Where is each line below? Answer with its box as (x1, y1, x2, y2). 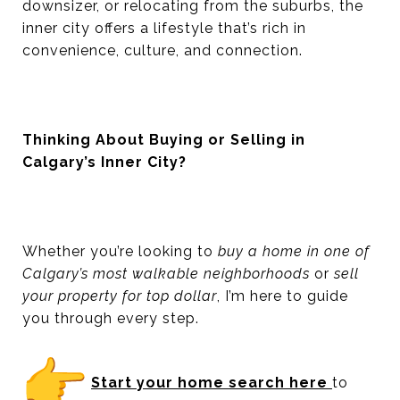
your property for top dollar (22, 287, 217, 304)
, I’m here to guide (217, 287, 348, 304)
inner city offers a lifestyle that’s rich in (22, 19, 306, 37)
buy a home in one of (218, 242, 370, 260)
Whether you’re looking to (22, 242, 218, 260)
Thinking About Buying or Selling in (22, 130, 305, 148)
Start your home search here (91, 374, 328, 392)
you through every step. (22, 309, 199, 327)
